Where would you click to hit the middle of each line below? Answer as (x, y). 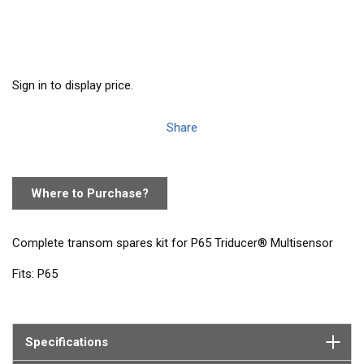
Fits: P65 (35, 274)
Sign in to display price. (73, 86)
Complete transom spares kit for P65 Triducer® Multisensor (173, 243)
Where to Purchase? (90, 193)
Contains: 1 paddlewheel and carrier (107, 305)
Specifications (67, 342)
